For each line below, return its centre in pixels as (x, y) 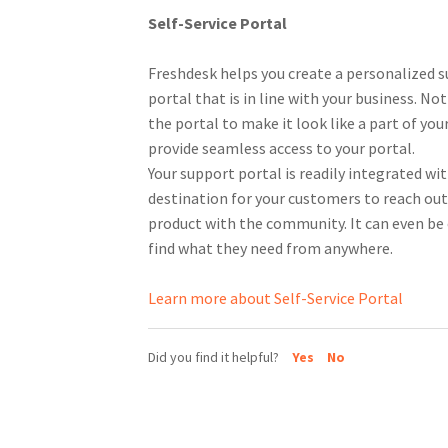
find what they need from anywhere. (270, 248)
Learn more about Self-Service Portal (275, 298)
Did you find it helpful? (214, 356)
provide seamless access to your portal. (281, 148)
